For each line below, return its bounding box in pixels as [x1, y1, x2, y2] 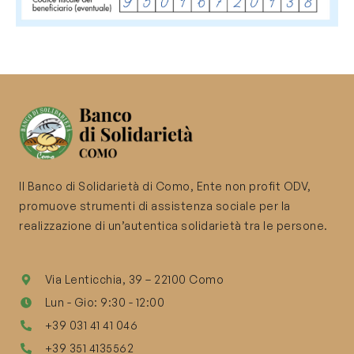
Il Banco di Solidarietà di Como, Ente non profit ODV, [19, 179, 311, 194]
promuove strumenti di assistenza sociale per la [19, 199, 291, 213]
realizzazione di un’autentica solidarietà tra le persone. [19, 219, 328, 233]
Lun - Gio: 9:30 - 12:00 [44, 296, 164, 310]
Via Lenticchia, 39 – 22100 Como [44, 273, 224, 287]
